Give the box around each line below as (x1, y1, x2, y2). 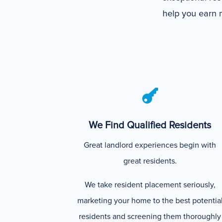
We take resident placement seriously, (84, 180, 216, 189)
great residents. (123, 157, 177, 165)
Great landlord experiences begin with (84, 141, 217, 149)
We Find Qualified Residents (89, 120, 212, 130)
